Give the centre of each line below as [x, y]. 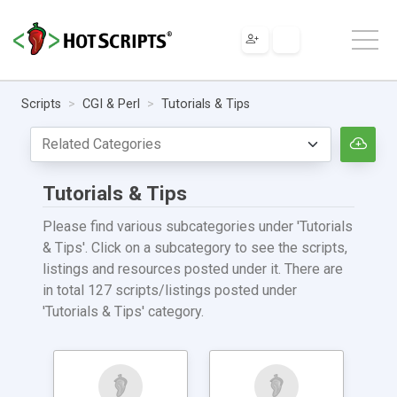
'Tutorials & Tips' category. [123, 311]
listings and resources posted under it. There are [193, 269]
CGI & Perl [111, 104]
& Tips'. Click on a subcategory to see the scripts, [195, 247]
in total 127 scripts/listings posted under [170, 290]
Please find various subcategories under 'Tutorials [198, 226]
